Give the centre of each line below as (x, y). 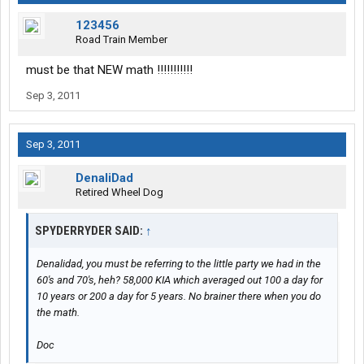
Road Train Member (121, 40)
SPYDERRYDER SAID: (90, 231)
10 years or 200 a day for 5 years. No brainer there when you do (179, 297)
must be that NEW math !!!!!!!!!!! (109, 70)
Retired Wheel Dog (119, 193)
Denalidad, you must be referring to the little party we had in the (179, 264)
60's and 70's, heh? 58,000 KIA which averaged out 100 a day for (180, 280)
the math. (58, 313)
